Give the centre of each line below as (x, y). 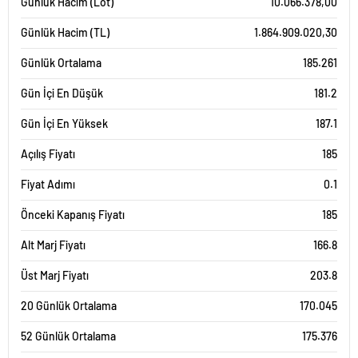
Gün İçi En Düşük (62, 93)
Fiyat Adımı (48, 184)
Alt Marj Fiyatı (53, 245)
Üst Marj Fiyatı (55, 275)
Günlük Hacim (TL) (65, 32)
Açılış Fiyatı (48, 154)
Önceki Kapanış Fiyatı (73, 215)
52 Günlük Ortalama (68, 336)
